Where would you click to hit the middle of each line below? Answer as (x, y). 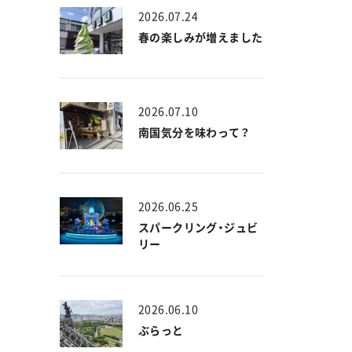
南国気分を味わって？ (194, 132)
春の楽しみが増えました (201, 37)
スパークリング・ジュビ (198, 227)
